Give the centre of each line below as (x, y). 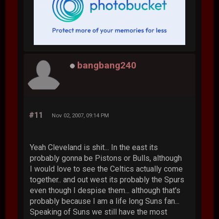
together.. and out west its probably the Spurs (107, 179)
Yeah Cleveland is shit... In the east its (94, 147)
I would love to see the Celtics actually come (107, 169)
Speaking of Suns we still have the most (99, 212)
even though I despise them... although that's (105, 190)
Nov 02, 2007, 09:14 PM (81, 115)
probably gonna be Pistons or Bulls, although (106, 158)
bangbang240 (107, 66)
